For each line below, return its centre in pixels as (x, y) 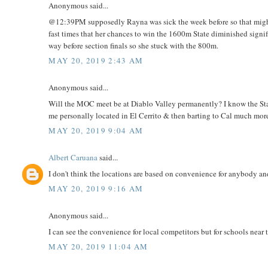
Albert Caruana (73, 158)
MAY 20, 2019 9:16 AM (96, 189)
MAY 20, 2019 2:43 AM (96, 61)
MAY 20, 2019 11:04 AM (98, 247)
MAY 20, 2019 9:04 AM (96, 131)
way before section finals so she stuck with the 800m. (134, 45)
